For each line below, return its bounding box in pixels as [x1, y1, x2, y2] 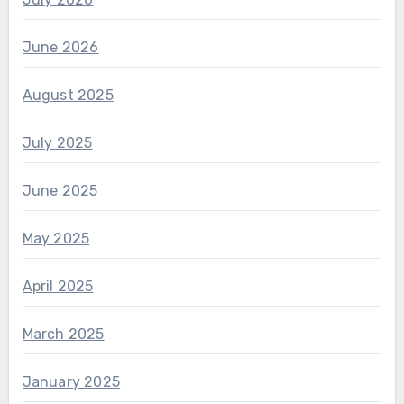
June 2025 [22, 182, 98, 200]
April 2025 [22, 278, 94, 296]
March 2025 [22, 326, 105, 344]
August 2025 [22, 87, 114, 105]
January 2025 [22, 373, 120, 391]
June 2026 [22, 39, 99, 57]
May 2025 [22, 230, 90, 248]
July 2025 [22, 134, 93, 152]
